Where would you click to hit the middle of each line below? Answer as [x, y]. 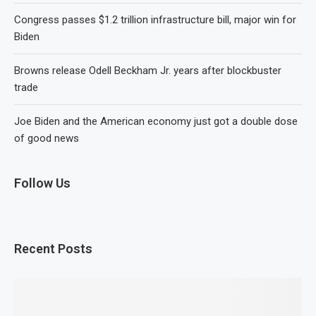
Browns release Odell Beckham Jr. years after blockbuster [148, 71]
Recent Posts [53, 249]
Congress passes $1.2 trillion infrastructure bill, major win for [155, 20]
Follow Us [42, 183]
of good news [47, 138]
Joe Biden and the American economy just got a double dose [156, 121]
